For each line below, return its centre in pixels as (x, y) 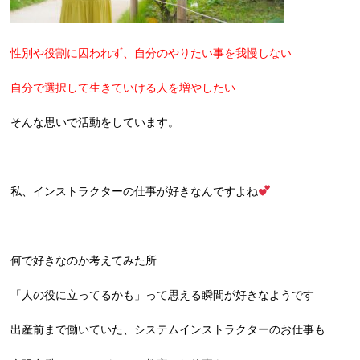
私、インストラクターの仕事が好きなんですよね (135, 191)
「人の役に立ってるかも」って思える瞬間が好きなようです (163, 295)
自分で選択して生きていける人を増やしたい (123, 88)
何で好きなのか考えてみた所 (84, 260)
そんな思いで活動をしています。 (95, 122)
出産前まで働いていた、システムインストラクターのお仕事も (168, 329)
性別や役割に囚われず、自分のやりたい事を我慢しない (151, 53)
